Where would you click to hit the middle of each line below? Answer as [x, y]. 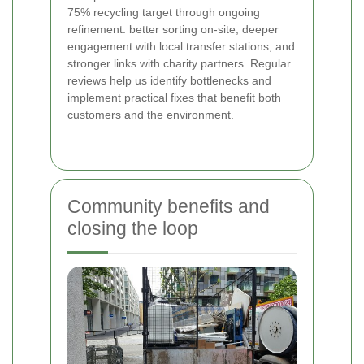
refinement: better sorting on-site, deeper [173, 29]
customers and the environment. [151, 114]
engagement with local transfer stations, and [181, 46]
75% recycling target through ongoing [164, 12]
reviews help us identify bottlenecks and [169, 80]
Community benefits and [169, 206]
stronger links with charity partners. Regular [179, 63]
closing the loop [133, 228]
